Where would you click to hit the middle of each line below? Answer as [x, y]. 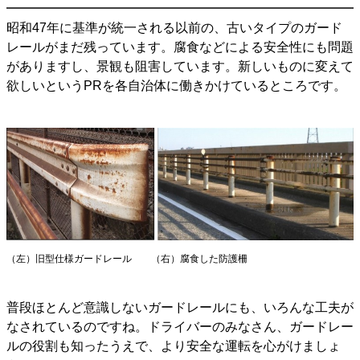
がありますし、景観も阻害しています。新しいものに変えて [180, 66]
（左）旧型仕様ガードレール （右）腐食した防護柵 [127, 259]
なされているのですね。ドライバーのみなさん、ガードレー [180, 327]
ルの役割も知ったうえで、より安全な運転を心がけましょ [174, 346]
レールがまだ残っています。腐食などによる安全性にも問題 [180, 47]
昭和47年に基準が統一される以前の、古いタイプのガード [174, 27]
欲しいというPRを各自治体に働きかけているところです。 [176, 85]
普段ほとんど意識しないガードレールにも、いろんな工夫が [180, 308]
